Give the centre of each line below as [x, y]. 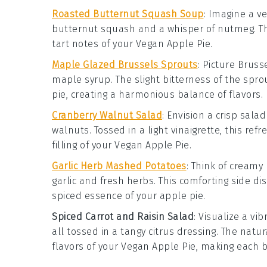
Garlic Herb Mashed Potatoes [119, 166]
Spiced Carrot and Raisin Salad [123, 217]
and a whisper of [176, 29]
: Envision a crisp [201, 115]
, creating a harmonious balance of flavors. [164, 94]
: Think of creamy [226, 166]
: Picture [218, 65]
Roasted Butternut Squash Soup [128, 14]
